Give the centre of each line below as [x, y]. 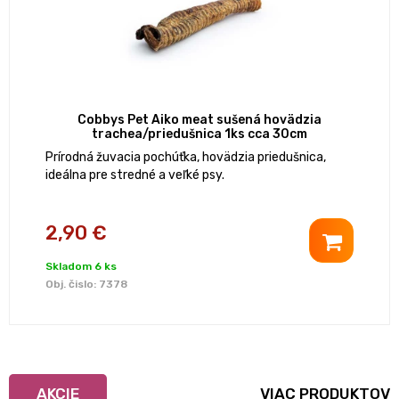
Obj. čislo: [72, 285]
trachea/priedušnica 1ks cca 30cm [199, 134]
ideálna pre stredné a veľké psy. [135, 175]
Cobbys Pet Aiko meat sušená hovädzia [199, 120]
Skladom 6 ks [81, 267]
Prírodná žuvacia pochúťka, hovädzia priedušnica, [186, 158]
